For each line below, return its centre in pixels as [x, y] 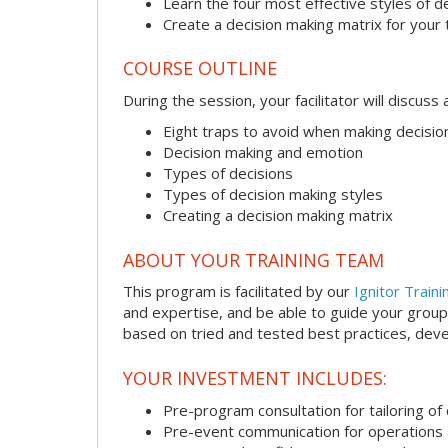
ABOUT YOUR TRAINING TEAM [253, 259]
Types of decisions [228, 173]
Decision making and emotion [263, 152]
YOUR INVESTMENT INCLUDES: [255, 377]
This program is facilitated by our [238, 291]
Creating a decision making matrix [278, 215]
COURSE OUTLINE [200, 68]
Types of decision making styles [273, 194]
